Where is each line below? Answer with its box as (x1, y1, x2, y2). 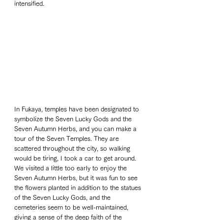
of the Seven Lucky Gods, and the (14, 194, 112, 201)
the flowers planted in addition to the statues (14, 184, 143, 191)
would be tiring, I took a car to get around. (14, 155, 138, 162)
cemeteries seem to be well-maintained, (14, 204, 130, 211)
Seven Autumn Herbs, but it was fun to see (14, 174, 139, 181)
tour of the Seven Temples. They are (14, 135, 121, 142)
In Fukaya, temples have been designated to (14, 106, 141, 112)
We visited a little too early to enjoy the (14, 165, 129, 171)
